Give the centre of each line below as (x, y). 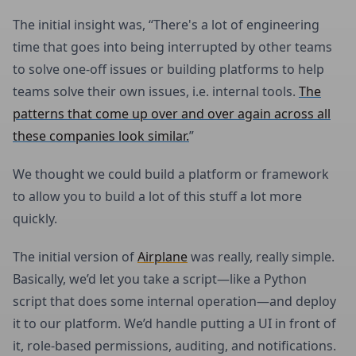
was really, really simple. (261, 256)
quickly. (35, 218)
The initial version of (75, 256)
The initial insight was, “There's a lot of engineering (166, 24)
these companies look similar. (101, 135)
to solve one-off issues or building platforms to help (168, 69)
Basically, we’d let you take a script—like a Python (160, 279)
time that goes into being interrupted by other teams (172, 46)
